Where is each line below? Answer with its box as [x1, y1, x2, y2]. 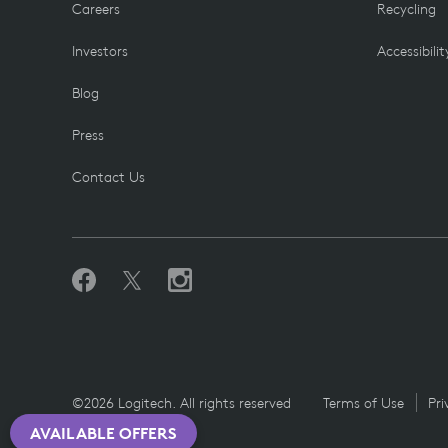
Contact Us [72, 168, 145, 186]
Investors [72, 42, 128, 60]
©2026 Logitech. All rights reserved [72, 393, 291, 412]
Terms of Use [323, 394, 404, 412]
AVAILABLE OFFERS [30, 423, 177, 443]
